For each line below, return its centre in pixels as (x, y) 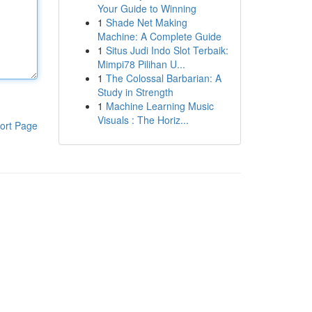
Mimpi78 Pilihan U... (141, 64)
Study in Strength (135, 92)
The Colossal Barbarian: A (163, 78)
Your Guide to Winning (147, 8)
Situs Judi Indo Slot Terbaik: (167, 50)
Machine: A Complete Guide (159, 36)
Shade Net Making (146, 22)
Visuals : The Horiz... (143, 120)
